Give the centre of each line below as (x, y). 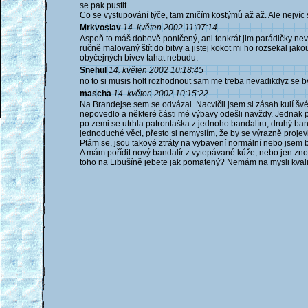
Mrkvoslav (100, 27)
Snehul (93, 70)
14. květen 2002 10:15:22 (161, 93)
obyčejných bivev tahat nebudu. (139, 58)
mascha (96, 93)
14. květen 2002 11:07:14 (170, 27)
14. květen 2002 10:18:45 (156, 70)
